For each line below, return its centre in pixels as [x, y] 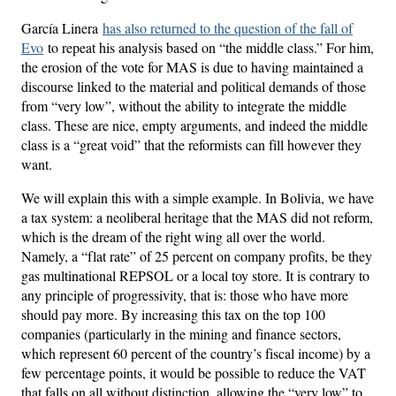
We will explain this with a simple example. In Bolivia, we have [198, 197]
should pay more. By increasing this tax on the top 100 [173, 314]
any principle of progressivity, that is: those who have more [185, 294]
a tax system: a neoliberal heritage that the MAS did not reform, [197, 217]
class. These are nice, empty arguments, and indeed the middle [194, 125]
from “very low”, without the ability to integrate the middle [184, 105]
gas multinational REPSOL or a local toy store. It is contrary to [195, 275]
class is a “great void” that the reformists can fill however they [191, 144]
